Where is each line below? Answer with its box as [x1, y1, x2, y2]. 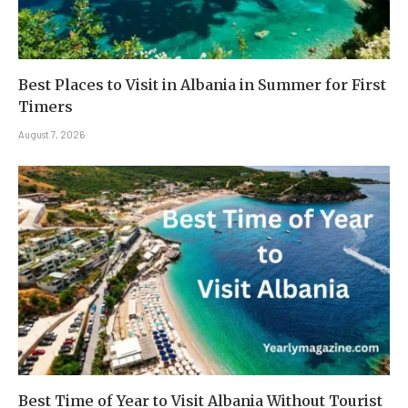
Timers [18, 97, 73, 117]
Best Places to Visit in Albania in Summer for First [18, 76, 386, 95]
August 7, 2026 [18, 128, 85, 141]
